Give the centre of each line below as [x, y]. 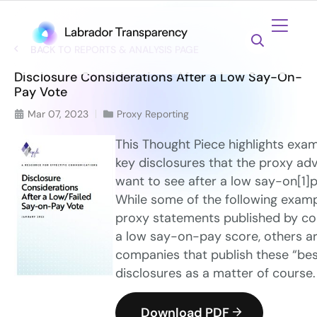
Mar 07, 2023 [58, 114]
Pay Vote [41, 92]
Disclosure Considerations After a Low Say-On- [158, 77]
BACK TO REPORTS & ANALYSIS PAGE [114, 50]
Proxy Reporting [153, 114]
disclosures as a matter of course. [215, 273]
